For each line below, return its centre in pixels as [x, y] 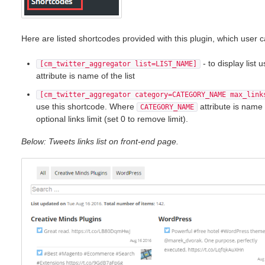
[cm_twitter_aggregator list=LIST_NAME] [118, 64]
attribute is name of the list [85, 75]
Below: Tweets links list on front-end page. [100, 141]
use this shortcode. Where [86, 106]
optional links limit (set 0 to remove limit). [112, 119]
